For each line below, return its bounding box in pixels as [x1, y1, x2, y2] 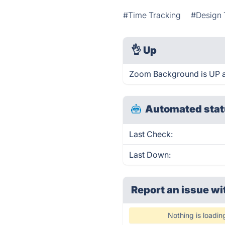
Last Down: [129, 150, 171, 160]
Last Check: [129, 129, 173, 139]
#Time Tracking [123, 10, 181, 20]
